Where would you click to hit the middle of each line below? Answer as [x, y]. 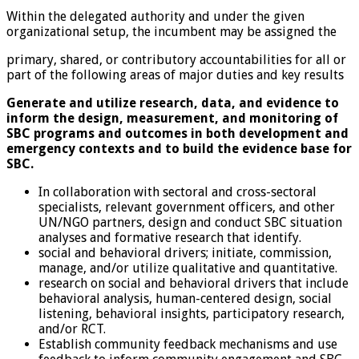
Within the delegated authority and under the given [155, 16]
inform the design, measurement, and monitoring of [172, 118]
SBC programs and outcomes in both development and [177, 133]
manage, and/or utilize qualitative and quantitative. [188, 268]
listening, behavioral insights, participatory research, [192, 313]
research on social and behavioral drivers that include [194, 283]
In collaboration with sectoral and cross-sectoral [177, 192]
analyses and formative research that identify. [170, 237]
